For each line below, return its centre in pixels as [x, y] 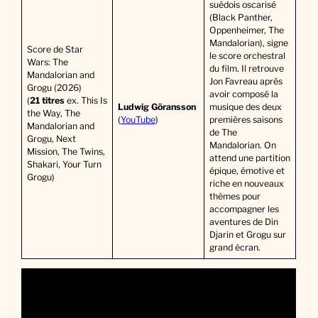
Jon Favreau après [246, 82]
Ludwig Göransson [157, 107]
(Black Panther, [241, 18]
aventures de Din [243, 222]
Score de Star [55, 50]
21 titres [47, 101]
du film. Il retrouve [246, 69]
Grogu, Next [51, 139]
